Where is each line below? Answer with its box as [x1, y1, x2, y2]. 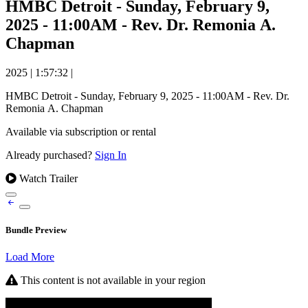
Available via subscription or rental [5, 125, 156, 137]
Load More [5, 251, 54, 263]
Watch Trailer [16, 172, 78, 184]
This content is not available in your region [18, 274, 206, 287]
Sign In [95, 148, 126, 161]
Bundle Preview [5, 225, 67, 236]
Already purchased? [5, 148, 95, 161]
